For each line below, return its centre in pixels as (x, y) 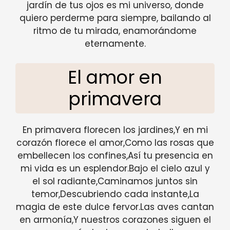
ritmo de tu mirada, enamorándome (115, 31)
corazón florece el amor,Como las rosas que (115, 143)
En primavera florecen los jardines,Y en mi (115, 130)
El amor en (115, 78)
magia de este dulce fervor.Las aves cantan (115, 207)
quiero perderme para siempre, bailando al (115, 18)
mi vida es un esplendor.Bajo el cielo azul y (115, 169)
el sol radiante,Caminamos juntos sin (115, 181)
